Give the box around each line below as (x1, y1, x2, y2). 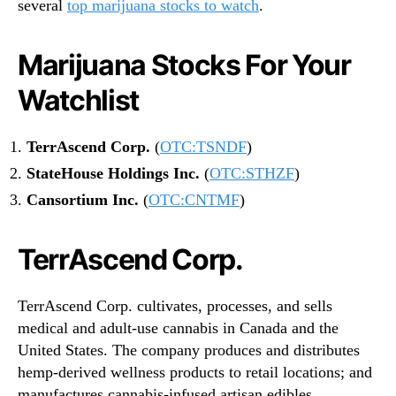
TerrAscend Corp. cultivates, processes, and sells (18, 296, 332, 315)
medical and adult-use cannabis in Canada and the (18, 318, 339, 337)
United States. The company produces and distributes (18, 340, 360, 359)
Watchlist (18, 82, 140, 118)
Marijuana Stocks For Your (18, 47, 351, 82)
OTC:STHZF (209, 164, 294, 182)
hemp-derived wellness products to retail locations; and (18, 362, 372, 381)
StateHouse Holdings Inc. (27, 164, 200, 182)
